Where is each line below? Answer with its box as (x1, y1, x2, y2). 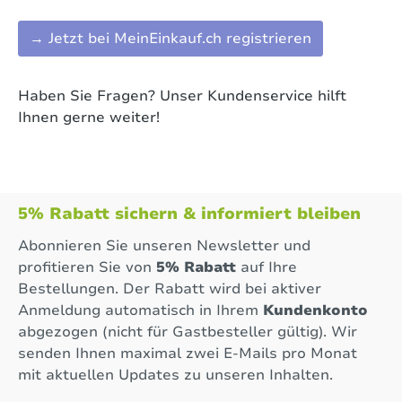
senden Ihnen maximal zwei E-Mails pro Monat (18, 344, 357, 364)
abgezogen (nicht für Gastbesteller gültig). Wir (18, 322, 357, 343)
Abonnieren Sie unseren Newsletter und (18, 236, 310, 257)
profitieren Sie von (18, 258, 156, 278)
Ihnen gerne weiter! (18, 108, 160, 128)
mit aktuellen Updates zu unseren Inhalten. (18, 365, 333, 386)
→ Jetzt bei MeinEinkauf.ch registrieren (30, 29, 311, 49)
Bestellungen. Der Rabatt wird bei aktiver (18, 279, 321, 300)
